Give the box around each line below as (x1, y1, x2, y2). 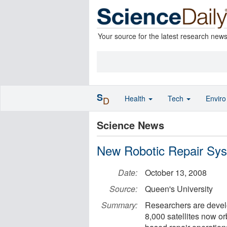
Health (125, 93, 147, 103)
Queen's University (145, 183, 213, 195)
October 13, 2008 (145, 167, 207, 178)
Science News (97, 118, 164, 132)
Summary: (101, 199, 137, 211)
